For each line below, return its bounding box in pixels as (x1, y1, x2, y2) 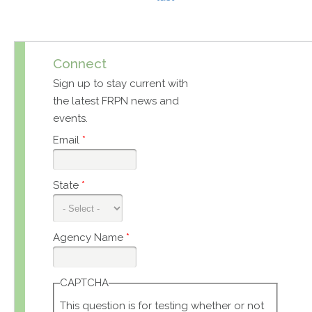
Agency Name (53, 231, 126, 244)
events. (53, 112, 88, 125)
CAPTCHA (59, 276, 109, 290)
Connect (53, 56, 107, 72)
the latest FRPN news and (53, 95, 179, 108)
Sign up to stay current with (53, 77, 188, 91)
